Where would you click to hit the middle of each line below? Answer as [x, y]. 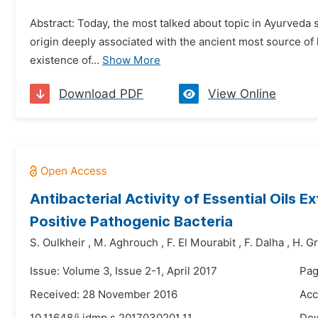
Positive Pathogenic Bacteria [131, 221]
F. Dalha [264, 243]
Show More [131, 60]
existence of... [65, 60]
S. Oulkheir [57, 243]
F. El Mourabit [201, 243]
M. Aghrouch [126, 243]
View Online [242, 94]
